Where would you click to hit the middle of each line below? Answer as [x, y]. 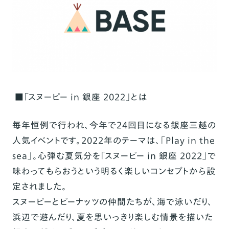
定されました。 [39, 187]
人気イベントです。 [47, 141]
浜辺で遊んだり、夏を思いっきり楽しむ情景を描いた [112, 217]
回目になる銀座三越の [172, 125]
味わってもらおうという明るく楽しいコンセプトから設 [114, 171]
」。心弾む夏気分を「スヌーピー [86, 156]
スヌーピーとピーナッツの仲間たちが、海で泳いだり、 [112, 202]
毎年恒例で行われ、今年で [64, 125]
